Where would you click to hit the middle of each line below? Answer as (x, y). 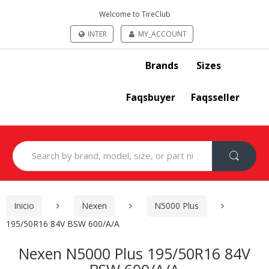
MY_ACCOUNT (162, 34)
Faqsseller (215, 97)
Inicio (24, 206)
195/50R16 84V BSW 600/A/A (63, 223)
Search (25, 145)
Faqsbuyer (151, 97)
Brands (162, 65)
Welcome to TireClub (134, 14)
